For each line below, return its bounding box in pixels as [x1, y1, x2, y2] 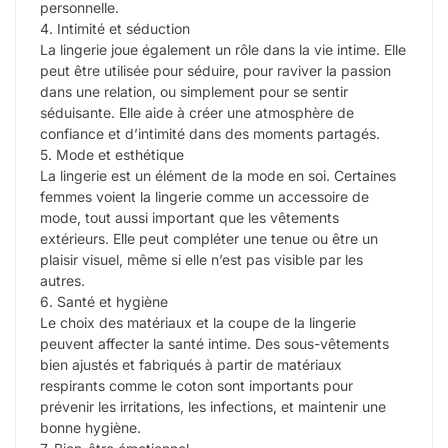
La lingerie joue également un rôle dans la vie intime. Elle [40, 40, 406, 58]
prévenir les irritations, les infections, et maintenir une [40, 397, 386, 415]
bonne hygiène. [40, 418, 141, 436]
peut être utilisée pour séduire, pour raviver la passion [40, 61, 391, 79]
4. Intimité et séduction [40, 19, 190, 37]
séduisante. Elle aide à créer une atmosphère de [40, 103, 354, 121]
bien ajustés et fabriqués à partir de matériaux [40, 355, 342, 373]
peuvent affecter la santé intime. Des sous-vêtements [40, 334, 389, 352]
